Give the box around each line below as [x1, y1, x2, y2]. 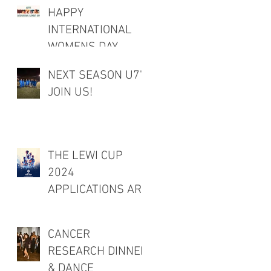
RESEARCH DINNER [48, 244, 148, 259]
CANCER [48, 227, 90, 242]
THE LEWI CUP [48, 148, 123, 163]
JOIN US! [48, 85, 93, 100]
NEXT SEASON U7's [48, 68, 148, 83]
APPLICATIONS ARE [48, 182, 148, 197]
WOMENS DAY [48, 39, 118, 54]
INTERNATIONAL [48, 22, 132, 38]
